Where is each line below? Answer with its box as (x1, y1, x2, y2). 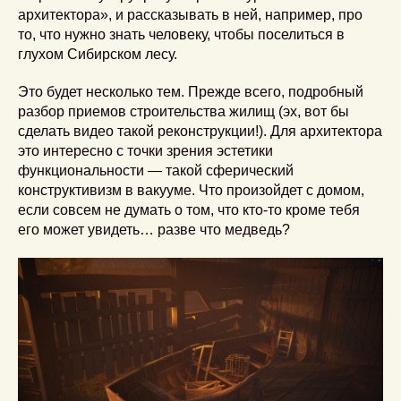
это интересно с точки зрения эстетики (18, 142, 273, 158)
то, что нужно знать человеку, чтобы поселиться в (18, 26, 345, 42)
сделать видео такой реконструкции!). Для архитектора (18, 123, 382, 139)
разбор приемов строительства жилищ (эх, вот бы (18, 103, 349, 119)
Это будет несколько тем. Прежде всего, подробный (18, 83, 363, 99)
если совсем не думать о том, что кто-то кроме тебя (18, 201, 360, 218)
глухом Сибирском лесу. (18, 46, 177, 62)
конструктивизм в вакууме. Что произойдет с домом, (18, 182, 364, 198)
